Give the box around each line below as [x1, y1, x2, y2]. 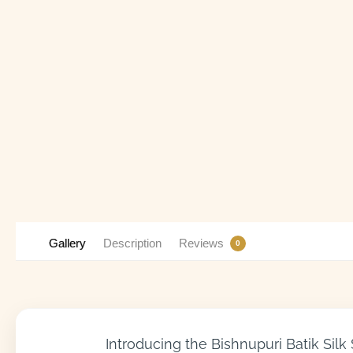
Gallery [48, 236, 86, 251]
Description [102, 236, 162, 251]
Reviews [178, 236, 224, 251]
